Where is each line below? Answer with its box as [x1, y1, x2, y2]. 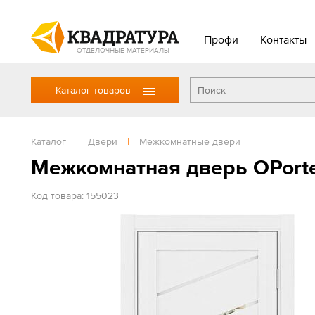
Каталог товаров [56, 84, 131, 96]
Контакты [259, 33, 307, 46]
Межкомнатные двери [139, 136, 240, 147]
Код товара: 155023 [31, 190, 119, 201]
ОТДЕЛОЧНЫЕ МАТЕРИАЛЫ [77, 46, 169, 54]
